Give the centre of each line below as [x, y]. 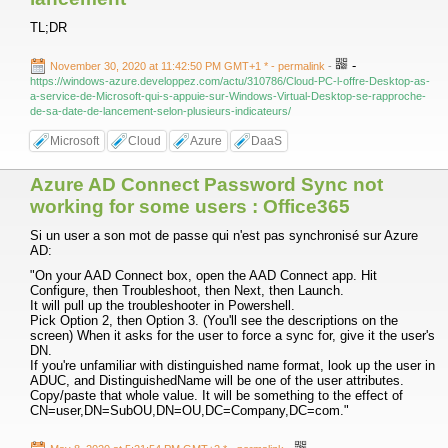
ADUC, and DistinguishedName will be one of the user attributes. [217, 380]
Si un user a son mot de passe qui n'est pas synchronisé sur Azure [224, 235]
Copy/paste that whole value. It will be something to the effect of [216, 395]
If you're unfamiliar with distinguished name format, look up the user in [232, 365]
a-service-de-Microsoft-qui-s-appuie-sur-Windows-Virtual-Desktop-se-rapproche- [228, 96]
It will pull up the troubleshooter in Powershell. [162, 305]
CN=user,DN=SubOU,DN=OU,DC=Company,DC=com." [189, 410]
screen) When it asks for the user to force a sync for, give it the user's [232, 335]
